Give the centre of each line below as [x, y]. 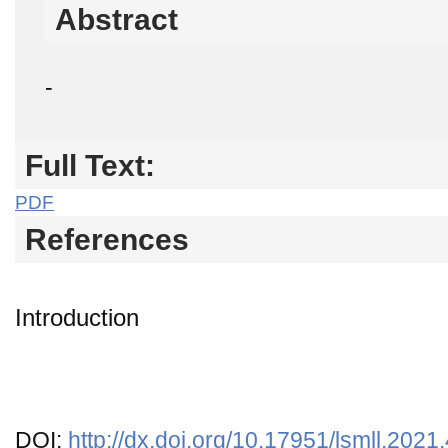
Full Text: [90, 165]
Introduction [77, 317]
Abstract [116, 19]
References [107, 239]
